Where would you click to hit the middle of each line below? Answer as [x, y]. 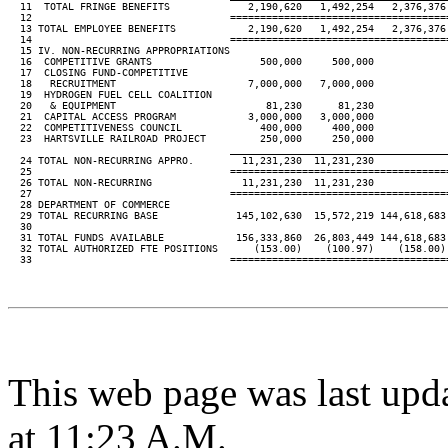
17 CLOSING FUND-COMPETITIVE [98, 72]
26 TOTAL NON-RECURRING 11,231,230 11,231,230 [191, 182]
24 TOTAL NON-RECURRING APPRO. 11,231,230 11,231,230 [191, 160]
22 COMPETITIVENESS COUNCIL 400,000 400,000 [191, 127]
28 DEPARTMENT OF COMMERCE [89, 204]
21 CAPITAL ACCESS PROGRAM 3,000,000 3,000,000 [191, 116]
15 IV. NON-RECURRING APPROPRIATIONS [119, 50]
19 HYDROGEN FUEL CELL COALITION [110, 94]
